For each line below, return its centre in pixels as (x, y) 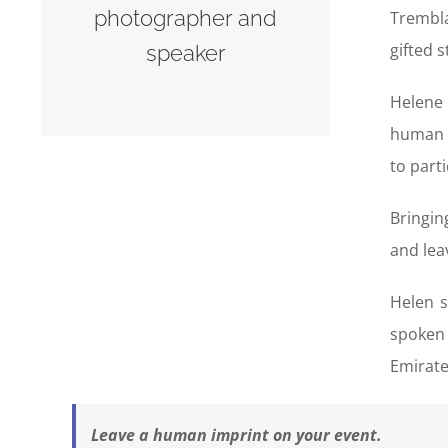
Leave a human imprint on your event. (236, 434)
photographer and (186, 17)
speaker (185, 52)
